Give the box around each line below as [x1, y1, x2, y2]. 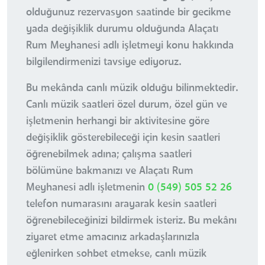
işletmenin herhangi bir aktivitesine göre [26, 116, 209, 127]
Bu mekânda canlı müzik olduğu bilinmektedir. [26, 83, 238, 94]
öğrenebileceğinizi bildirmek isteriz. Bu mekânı [26, 215, 237, 227]
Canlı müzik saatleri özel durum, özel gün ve [26, 99, 227, 111]
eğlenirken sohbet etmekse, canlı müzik [26, 248, 206, 260]
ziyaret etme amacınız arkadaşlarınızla [26, 232, 199, 243]
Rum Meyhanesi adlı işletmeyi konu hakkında [26, 40, 234, 51]
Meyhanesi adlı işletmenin [26, 182, 148, 193]
